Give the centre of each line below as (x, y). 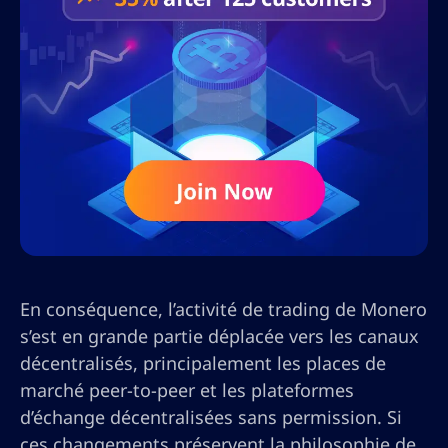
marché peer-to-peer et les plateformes (187, 390)
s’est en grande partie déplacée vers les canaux (219, 336)
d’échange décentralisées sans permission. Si (211, 417)
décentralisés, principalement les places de (203, 363)
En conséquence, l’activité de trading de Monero (223, 309)
